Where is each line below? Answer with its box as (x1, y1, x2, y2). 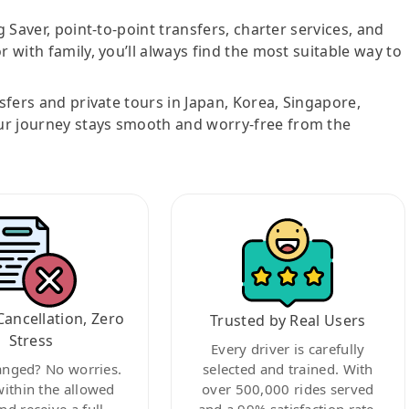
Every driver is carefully (211, 339, 365, 358)
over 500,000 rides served (202, 379, 374, 398)
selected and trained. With (202, 359, 373, 378)
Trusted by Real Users (209, 309, 366, 330)
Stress (8, 330, 54, 351)
